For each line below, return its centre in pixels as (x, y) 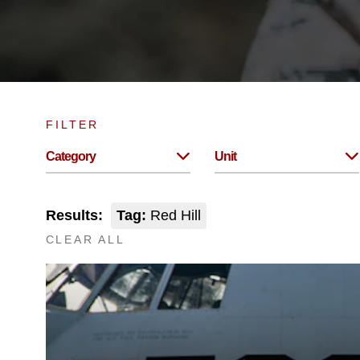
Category (70, 156)
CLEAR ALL (85, 239)
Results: (74, 215)
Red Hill (173, 215)
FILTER (72, 125)
